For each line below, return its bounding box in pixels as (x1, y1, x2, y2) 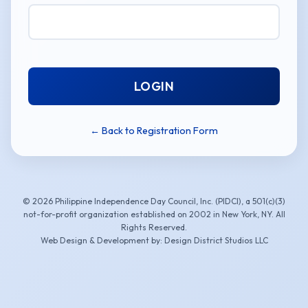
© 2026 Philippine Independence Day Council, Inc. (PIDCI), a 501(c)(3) (23, 196, 285, 206)
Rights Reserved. (121, 222, 187, 232)
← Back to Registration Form (90, 124, 218, 137)
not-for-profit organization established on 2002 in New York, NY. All (23, 209, 285, 219)
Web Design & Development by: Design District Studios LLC (40, 235, 268, 245)
